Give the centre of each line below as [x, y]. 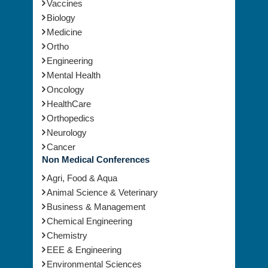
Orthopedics [71, 105]
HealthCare [69, 90]
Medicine [64, 19]
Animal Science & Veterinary [102, 179]
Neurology [67, 119]
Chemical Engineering [89, 208]
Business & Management [96, 193]
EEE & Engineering [84, 236]
